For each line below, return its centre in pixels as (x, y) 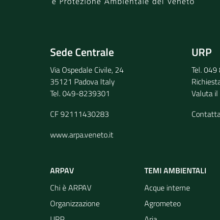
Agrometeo (163, 203)
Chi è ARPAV (71, 188)
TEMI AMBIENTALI (175, 170)
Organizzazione (75, 203)
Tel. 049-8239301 (80, 93)
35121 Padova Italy (82, 82)
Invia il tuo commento (106, 22)
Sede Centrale (82, 52)
